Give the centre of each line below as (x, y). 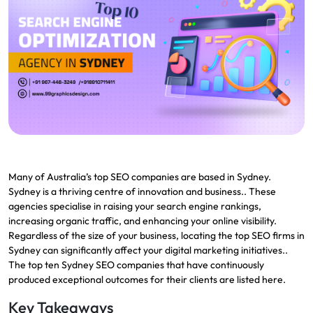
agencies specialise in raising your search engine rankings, (135, 206)
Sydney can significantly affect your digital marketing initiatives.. (148, 250)
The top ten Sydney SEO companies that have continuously (136, 264)
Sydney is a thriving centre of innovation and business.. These (142, 191)
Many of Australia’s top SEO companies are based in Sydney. (140, 176)
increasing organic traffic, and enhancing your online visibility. (143, 220)
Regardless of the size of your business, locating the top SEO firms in (156, 235)
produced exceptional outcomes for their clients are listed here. (147, 279)
